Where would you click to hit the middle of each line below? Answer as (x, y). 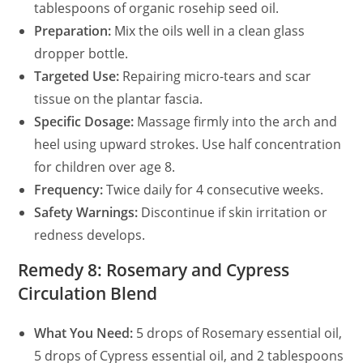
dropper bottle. (81, 53)
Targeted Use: (77, 76)
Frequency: (69, 189)
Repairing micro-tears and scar (216, 76)
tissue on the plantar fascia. (119, 98)
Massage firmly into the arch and (236, 121)
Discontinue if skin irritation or (233, 212)
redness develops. (90, 235)
